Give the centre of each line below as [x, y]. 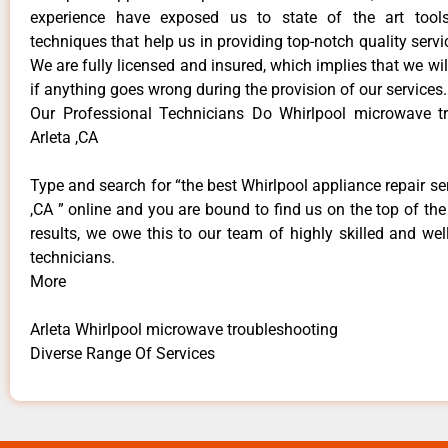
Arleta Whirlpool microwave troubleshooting [184, 330]
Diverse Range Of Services [122, 354]
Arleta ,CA [64, 138]
